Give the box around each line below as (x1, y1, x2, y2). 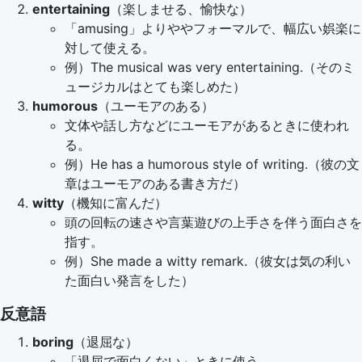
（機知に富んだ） (64, 195, 167, 211)
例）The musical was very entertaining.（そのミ (65, 59, 355, 75)
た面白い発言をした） (65, 272, 194, 288)
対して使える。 (65, 40, 155, 56)
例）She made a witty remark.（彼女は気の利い (65, 253, 351, 269)
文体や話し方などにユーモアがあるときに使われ (65, 117, 349, 133)
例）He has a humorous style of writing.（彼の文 (65, 156, 360, 172)
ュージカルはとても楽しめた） (65, 78, 246, 95)
